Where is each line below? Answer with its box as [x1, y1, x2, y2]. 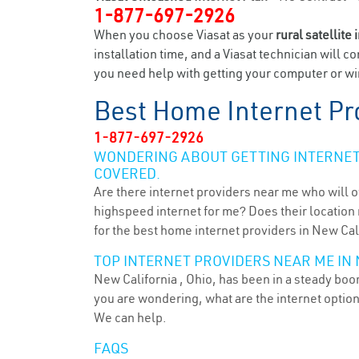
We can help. [94, 309, 167, 325]
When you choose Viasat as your [94, 26, 276, 42]
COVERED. [94, 164, 160, 183]
